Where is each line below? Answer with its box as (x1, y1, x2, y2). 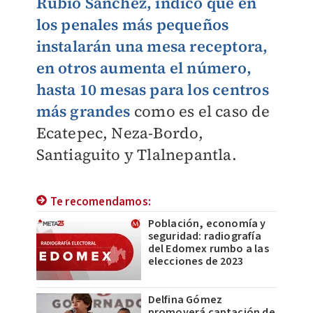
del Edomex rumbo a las (147, 241, 269, 256)
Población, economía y (147, 216, 266, 231)
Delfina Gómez (147, 292, 223, 307)
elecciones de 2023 (147, 254, 244, 269)
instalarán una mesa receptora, (36, 36, 268, 57)
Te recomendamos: (50, 194, 151, 210)
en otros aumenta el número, (36, 57, 252, 78)
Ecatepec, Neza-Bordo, (36, 122, 204, 143)
